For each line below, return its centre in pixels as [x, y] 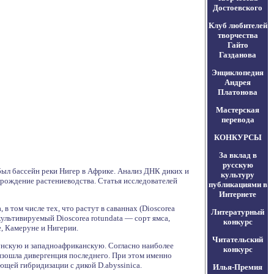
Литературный [238, 212]
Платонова [238, 92]
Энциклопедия [238, 72]
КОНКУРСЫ [238, 137]
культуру [238, 175]
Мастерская [238, 110]
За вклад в [238, 155]
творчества [238, 35]
